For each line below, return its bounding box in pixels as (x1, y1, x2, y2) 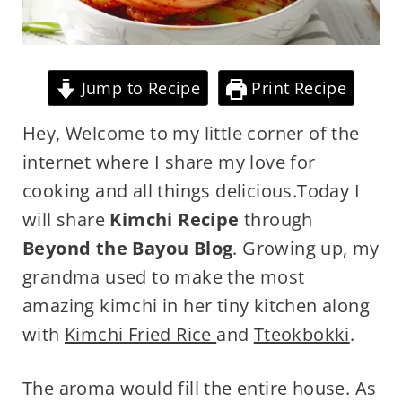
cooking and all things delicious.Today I (22, 179, 360, 204)
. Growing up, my (232, 236, 380, 261)
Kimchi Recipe (109, 207, 240, 232)
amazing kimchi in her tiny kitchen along (22, 293, 370, 319)
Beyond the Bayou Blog (22, 236, 233, 261)
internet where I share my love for (22, 150, 316, 175)
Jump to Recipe (76, 77, 201, 100)
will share (22, 207, 110, 232)
